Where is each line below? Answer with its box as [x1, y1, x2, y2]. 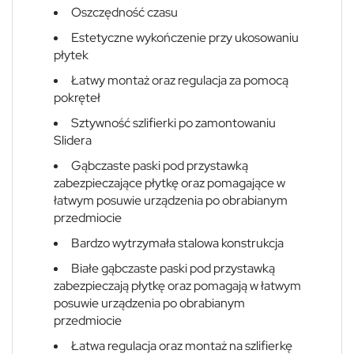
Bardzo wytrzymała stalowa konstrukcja [71, 234, 284, 251]
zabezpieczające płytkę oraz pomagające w [54, 174, 285, 191]
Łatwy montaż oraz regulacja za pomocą [71, 71, 288, 88]
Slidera [54, 131, 92, 149]
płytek [54, 46, 88, 63]
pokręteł [54, 88, 100, 106]
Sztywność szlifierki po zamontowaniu [71, 114, 276, 131]
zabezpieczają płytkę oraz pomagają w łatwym [54, 277, 301, 294]
